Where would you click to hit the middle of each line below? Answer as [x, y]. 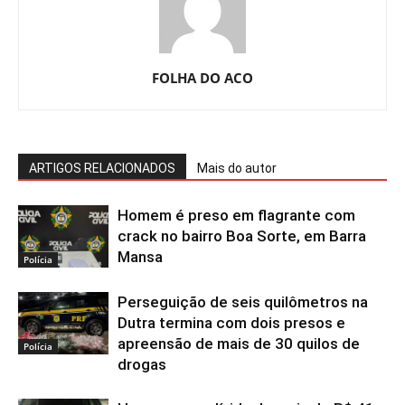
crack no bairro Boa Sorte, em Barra [242, 236]
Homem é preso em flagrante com [236, 216]
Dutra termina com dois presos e [231, 323]
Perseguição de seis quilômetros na [243, 302]
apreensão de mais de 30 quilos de [239, 344]
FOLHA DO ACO [202, 78]
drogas [142, 365]
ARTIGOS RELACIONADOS [102, 169]
